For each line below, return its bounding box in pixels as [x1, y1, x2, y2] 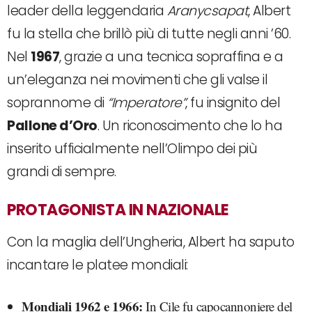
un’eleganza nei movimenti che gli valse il [7, 70, 267, 89]
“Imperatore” [107, 93, 185, 112]
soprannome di [7, 93, 107, 112]
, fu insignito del [185, 93, 280, 112]
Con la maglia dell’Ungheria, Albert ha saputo [7, 232, 295, 251]
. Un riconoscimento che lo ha [97, 116, 282, 135]
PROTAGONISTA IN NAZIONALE [7, 198, 229, 221]
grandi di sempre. [7, 162, 116, 181]
